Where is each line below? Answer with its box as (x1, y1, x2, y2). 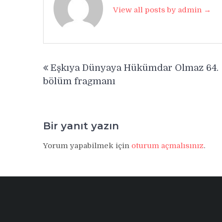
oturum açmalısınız (131, 141, 204, 151)
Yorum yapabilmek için (43, 141, 131, 151)
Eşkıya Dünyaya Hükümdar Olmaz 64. (51, 62, 219, 73)
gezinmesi (43, 68, 107, 83)
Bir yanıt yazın (43, 120, 119, 132)
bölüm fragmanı (43, 76, 115, 86)
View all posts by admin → (113, 5, 211, 14)
